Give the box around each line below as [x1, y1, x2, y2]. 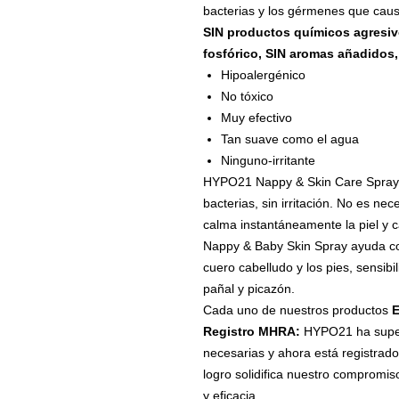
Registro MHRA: [202, 324, 300, 339]
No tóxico [220, 89, 273, 104]
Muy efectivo [220, 110, 292, 126]
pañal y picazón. [202, 281, 295, 297]
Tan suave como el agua [220, 132, 359, 147]
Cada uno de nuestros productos [202, 303, 392, 318]
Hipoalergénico [220, 68, 305, 83]
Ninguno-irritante [220, 153, 315, 168]
